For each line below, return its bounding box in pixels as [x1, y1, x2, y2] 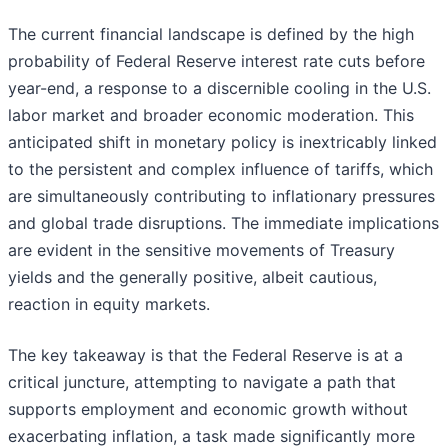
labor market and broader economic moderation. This [8, 105, 414, 126]
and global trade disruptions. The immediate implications [8, 213, 439, 234]
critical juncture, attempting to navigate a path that [8, 372, 396, 393]
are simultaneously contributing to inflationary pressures [8, 186, 435, 207]
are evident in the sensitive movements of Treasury [8, 240, 395, 261]
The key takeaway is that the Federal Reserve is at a [8, 345, 403, 366]
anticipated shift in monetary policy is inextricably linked [8, 132, 437, 153]
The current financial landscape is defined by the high [8, 24, 414, 45]
